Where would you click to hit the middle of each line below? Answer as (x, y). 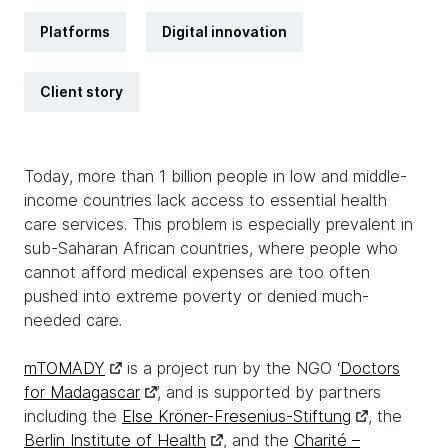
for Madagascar (82, 392)
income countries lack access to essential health (205, 200)
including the (73, 416)
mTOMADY (64, 368)
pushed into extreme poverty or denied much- (196, 296)
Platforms (75, 31)
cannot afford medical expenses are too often (197, 272)
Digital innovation (224, 31)
